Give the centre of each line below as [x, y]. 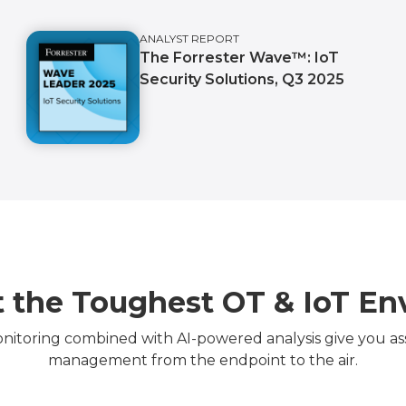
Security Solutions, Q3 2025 [242, 79]
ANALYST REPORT [190, 38]
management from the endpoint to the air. [203, 361]
